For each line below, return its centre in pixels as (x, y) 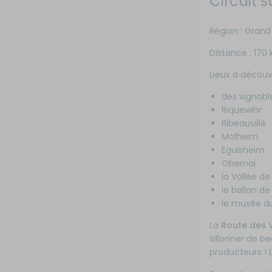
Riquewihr (242, 110)
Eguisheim (243, 150)
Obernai (239, 163)
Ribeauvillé (244, 123)
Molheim (240, 137)
